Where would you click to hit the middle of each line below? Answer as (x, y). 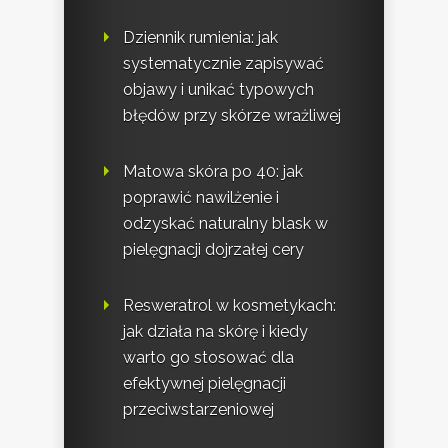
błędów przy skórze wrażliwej (232, 116)
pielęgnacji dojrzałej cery (213, 250)
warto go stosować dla (208, 358)
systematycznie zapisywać (223, 64)
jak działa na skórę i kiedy (215, 332)
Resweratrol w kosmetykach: (229, 306)
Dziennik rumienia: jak (200, 38)
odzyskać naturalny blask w (225, 224)
